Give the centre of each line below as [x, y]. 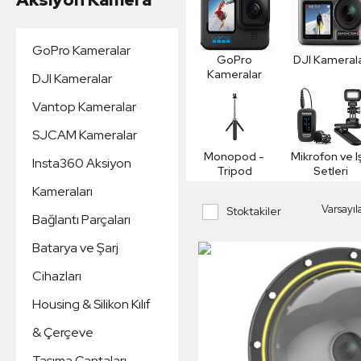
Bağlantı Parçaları [81, 220]
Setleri [331, 171]
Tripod [234, 171]
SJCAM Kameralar [85, 135]
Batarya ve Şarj [75, 248]
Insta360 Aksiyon [82, 163]
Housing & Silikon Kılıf [91, 304]
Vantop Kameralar [84, 107]
